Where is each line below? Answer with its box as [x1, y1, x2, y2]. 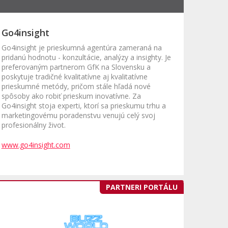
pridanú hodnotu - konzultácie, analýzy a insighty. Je [1, 52, 171, 63]
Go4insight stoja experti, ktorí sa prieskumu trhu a [1, 101, 166, 111]
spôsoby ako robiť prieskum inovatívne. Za [1, 91, 141, 101]
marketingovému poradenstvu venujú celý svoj [1, 110, 155, 121]
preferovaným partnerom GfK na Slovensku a [1, 62, 151, 72]
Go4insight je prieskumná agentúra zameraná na [1, 43, 162, 53]
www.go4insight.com [1, 140, 70, 150]
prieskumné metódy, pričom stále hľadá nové [1, 81, 151, 92]
